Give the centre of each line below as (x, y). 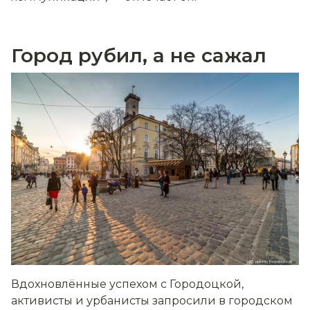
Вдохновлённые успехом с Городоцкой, (127, 284)
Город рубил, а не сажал (139, 56)
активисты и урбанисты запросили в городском (152, 300)
